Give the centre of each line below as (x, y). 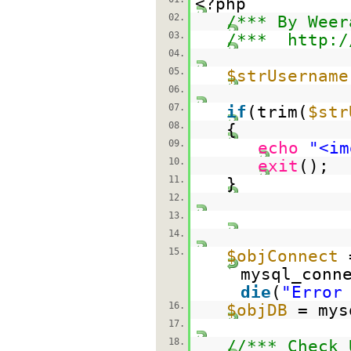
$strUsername (287, 76)
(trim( (277, 112)
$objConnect (282, 256)
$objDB (257, 310)
